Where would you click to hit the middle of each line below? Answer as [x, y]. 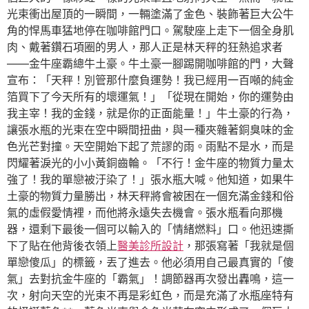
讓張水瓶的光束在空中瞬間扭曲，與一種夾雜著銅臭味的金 [150, 130]
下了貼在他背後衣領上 [62, 246]
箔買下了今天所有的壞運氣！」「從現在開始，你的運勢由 [150, 97]
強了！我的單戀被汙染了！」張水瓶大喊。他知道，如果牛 [150, 179]
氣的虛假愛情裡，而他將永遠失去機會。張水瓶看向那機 [145, 212]
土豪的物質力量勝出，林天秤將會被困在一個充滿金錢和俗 [150, 196]
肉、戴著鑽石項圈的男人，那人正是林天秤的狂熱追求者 [145, 47]
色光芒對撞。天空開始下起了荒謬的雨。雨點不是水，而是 [150, 146]
